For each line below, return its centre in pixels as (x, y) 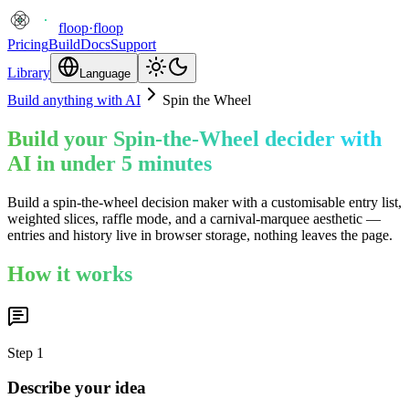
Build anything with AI (74, 100)
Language (105, 73)
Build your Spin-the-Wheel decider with (194, 138)
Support (133, 44)
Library (29, 73)
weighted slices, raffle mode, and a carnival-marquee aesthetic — (194, 218)
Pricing (28, 44)
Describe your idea (77, 388)
